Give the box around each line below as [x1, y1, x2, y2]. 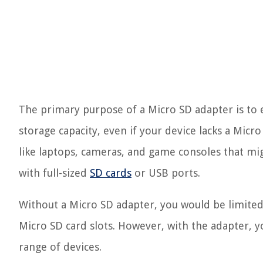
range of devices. [19, 241, 102, 253]
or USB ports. [131, 167, 200, 179]
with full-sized [19, 167, 90, 179]
